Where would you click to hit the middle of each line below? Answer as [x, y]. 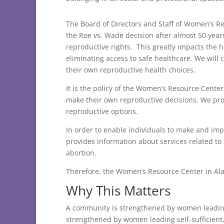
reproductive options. [102, 111]
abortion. [81, 153]
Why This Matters [118, 191]
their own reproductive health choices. [131, 70]
